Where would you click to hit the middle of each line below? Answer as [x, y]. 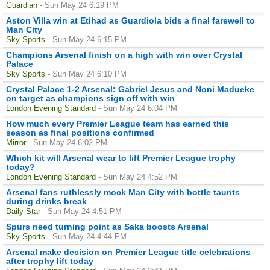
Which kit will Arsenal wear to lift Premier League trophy [121, 158]
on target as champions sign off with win [90, 98]
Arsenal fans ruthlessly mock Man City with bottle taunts [123, 192]
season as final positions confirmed [80, 132]
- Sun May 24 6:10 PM [87, 74]
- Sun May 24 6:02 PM [68, 142]
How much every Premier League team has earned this [118, 123]
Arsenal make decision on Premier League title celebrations [128, 252]
